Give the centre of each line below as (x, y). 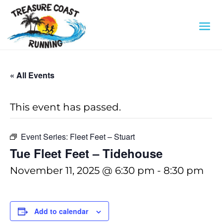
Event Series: (45, 137)
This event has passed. (65, 107)
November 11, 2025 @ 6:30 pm (82, 170)
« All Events (32, 75)
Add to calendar (61, 211)
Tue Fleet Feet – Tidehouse (86, 153)
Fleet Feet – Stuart (102, 137)
